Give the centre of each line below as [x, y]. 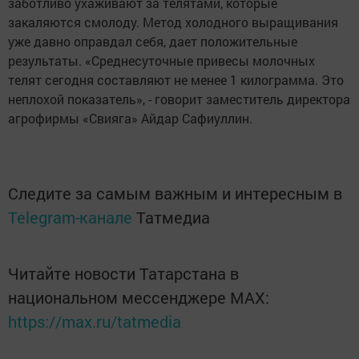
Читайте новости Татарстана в [123, 274]
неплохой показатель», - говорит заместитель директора [179, 99]
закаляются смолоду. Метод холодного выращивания [173, 22]
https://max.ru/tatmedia [95, 322]
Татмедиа [173, 218]
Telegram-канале [70, 218]
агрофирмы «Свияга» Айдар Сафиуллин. [130, 119]
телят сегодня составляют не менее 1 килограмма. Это [176, 80]
